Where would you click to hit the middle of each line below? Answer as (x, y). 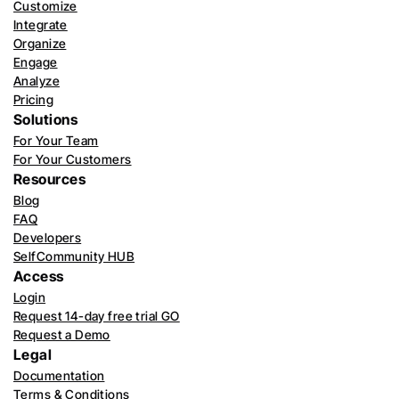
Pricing (33, 99)
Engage (36, 62)
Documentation (59, 375)
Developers (48, 237)
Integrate (41, 24)
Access (39, 276)
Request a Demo (62, 334)
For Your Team (56, 140)
